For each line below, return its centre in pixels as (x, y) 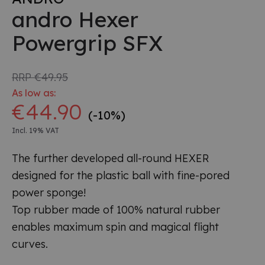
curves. (30, 244)
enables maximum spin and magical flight (115, 227)
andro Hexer (75, 19)
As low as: (34, 93)
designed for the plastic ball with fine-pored (121, 175)
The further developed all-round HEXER (110, 158)
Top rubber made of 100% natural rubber (116, 209)
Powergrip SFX (88, 43)
